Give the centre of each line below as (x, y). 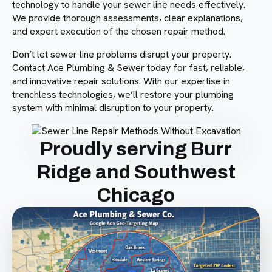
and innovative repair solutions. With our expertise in (121, 81)
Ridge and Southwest (136, 172)
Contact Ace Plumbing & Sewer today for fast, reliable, (128, 67)
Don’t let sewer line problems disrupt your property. (122, 54)
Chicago (136, 195)
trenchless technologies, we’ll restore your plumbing (123, 94)
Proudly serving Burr (136, 149)
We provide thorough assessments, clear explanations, (127, 18)
